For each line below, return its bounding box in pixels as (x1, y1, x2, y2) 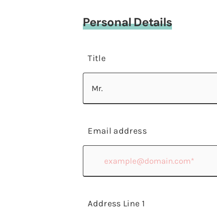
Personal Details (83, 14, 172, 30)
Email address (88, 125, 147, 136)
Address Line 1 (88, 198, 145, 209)
